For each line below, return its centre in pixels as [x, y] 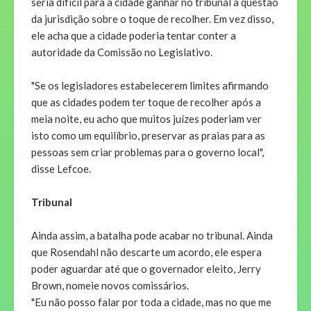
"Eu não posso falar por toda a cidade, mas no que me [151, 302]
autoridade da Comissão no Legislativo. [122, 52]
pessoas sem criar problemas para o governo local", [148, 152]
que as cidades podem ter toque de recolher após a [146, 102]
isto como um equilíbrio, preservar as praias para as [148, 136]
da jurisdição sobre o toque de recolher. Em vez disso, [152, 19]
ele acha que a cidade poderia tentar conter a [134, 36]
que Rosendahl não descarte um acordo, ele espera [146, 252]
